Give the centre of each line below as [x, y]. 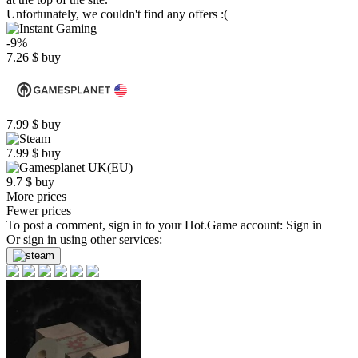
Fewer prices [39, 211]
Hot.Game [211, 225]
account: [262, 225]
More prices [36, 196]
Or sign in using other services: [84, 239]
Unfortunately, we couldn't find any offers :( [117, 14]
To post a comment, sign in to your [95, 225]
